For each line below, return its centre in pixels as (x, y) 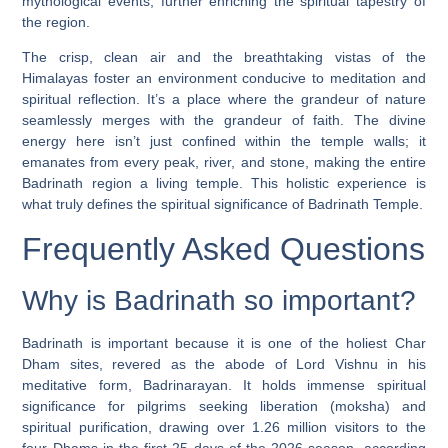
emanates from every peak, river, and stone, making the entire (224, 162)
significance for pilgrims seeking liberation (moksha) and (224, 405)
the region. (56, 21)
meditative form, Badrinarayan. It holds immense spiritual (224, 384)
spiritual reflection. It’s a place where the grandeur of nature (224, 99)
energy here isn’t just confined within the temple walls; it (224, 141)
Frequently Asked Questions (224, 248)
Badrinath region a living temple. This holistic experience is (224, 183)
